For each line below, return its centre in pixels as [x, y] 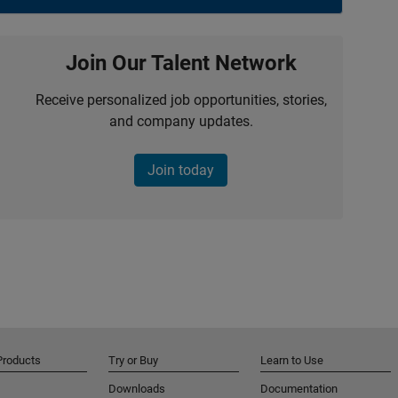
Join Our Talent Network [181, 63]
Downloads [137, 389]
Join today [181, 170]
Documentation [299, 389]
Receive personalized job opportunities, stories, [181, 100]
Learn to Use [292, 360]
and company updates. [181, 121]
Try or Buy [133, 360]
